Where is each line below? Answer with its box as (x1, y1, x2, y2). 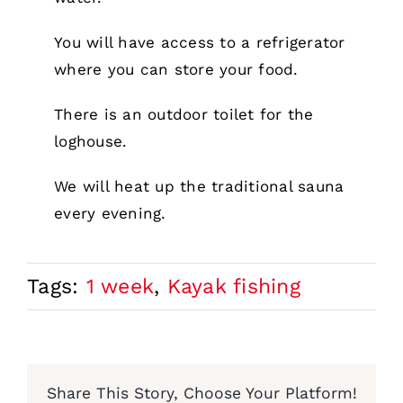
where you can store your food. (54, 60, 299, 79)
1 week (85, 274, 155, 300)
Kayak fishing (166, 274, 300, 300)
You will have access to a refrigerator (54, 33, 345, 52)
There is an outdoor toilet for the (54, 105, 314, 124)
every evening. (54, 204, 166, 223)
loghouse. (54, 132, 128, 151)
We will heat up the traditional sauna (54, 177, 345, 196)
